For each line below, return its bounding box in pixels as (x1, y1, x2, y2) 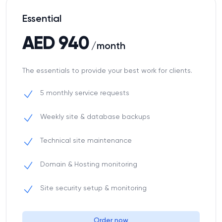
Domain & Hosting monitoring (40, 161, 137, 168)
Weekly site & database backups (40, 113, 150, 120)
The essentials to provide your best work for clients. (22, 67, 192, 74)
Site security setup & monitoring (40, 185, 147, 192)
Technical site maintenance (40, 137, 132, 144)
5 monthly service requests (40, 90, 129, 97)
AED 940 (22, 35, 89, 53)
